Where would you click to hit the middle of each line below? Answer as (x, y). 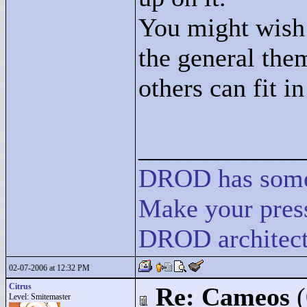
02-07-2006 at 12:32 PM (49, 268)
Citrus (20, 286)
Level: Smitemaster (40, 297)
